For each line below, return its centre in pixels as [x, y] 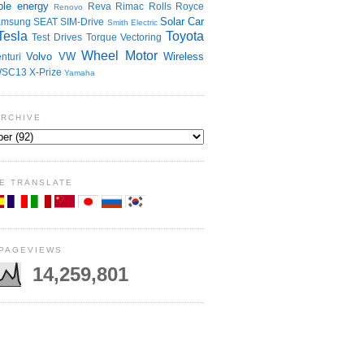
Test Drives [57, 37]
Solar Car [182, 21]
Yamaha [80, 72]
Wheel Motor [119, 55]
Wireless [184, 56]
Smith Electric [132, 22]
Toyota [185, 36]
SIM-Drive [82, 21]
